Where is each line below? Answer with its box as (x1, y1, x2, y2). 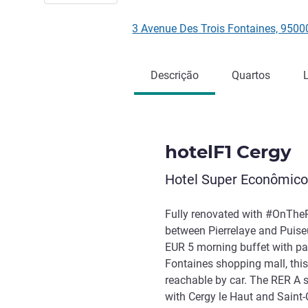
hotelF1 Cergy (165, 141, 291, 163)
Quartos (232, 69, 270, 82)
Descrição (151, 69, 199, 82)
